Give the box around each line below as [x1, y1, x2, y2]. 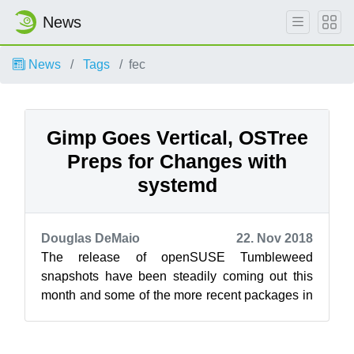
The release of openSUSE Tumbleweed [41, 250, 313, 264]
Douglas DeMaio [41, 232, 140, 245]
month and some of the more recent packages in [41, 288, 313, 302]
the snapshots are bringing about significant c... [41, 307, 303, 321]
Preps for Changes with [67, 150, 287, 172]
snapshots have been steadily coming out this [41, 269, 313, 283]
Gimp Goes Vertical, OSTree [46, 126, 308, 149]
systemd [137, 174, 217, 196]
